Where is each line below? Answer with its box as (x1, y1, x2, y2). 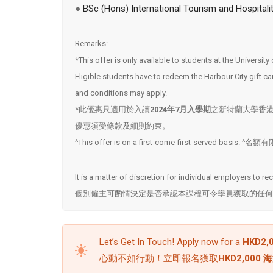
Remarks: (75, 38, 108, 48)
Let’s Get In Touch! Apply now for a (99, 236, 243, 248)
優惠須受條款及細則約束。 (75, 121, 170, 130)
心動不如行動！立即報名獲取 (99, 253, 218, 264)
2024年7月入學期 (150, 104, 211, 114)
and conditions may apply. (75, 88, 167, 97)
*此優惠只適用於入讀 (75, 104, 150, 114)
